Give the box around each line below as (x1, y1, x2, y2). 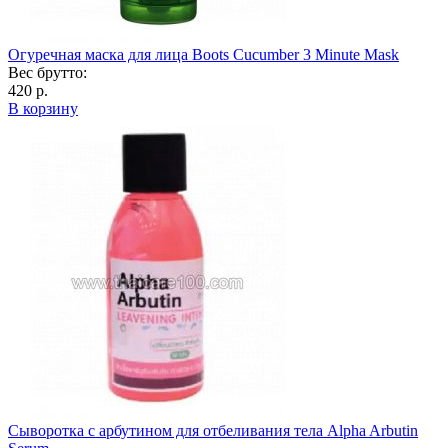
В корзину (8, 99, 78, 117)
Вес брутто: (8, 63, 87, 81)
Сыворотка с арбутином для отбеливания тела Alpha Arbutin (8, 421, 418, 439)
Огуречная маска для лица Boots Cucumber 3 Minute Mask (8, 45, 399, 63)
